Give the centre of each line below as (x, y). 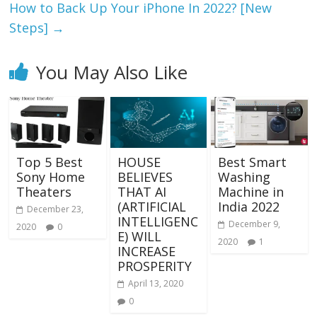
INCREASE (146, 252)
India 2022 (248, 207)
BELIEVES (145, 177)
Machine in (250, 192)
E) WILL (139, 237)
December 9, (254, 224)
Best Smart (252, 162)
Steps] (31, 28)
